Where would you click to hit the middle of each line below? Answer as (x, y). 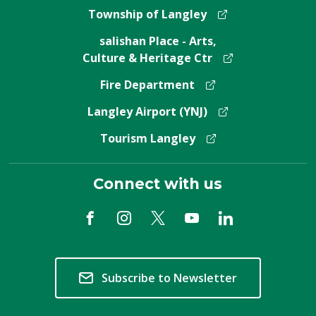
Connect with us (158, 184)
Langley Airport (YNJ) (148, 112)
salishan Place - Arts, (158, 41)
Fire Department (148, 85)
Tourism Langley (147, 139)
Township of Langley (148, 14)
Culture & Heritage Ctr (148, 58)
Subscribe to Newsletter (169, 278)
